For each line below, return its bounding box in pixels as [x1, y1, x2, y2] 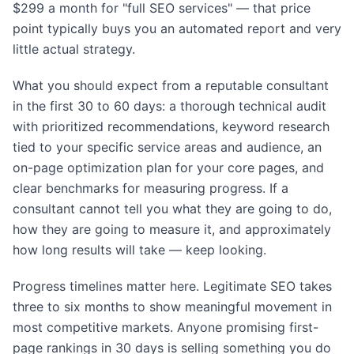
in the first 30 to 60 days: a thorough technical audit [13, 98, 326, 115]
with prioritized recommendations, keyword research [13, 119, 330, 135]
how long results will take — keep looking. [13, 242, 266, 258]
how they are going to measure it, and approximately [13, 221, 331, 238]
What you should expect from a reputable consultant [13, 77, 329, 94]
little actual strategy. [13, 41, 135, 58]
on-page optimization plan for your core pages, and [13, 160, 324, 176]
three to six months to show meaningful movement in [13, 299, 332, 315]
